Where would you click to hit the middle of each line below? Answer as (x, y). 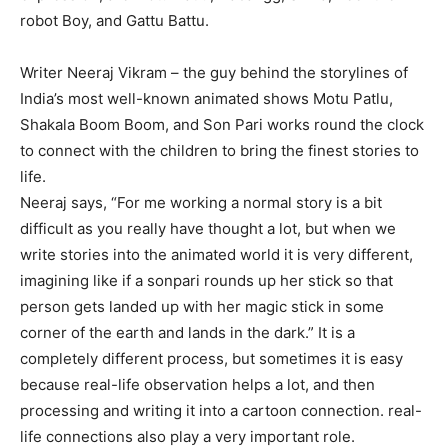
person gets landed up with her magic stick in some (202, 306)
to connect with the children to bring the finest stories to (219, 150)
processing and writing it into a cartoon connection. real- (221, 410)
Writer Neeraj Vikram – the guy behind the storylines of (214, 72)
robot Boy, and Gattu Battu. (114, 20)
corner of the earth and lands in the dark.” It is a (187, 332)
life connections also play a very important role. (187, 436)
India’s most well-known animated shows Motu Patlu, (206, 98)
